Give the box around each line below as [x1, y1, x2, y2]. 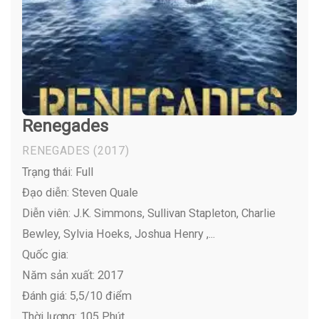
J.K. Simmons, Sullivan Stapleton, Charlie [70, 206, 276, 220]
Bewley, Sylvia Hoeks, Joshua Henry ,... [22, 226, 216, 241]
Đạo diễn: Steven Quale [22, 185, 139, 199]
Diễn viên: [22, 206, 71, 220]
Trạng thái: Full [22, 164, 94, 179]
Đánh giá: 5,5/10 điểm [22, 288, 132, 303]
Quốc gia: [22, 247, 69, 261]
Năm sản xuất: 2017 [22, 268, 124, 282]
